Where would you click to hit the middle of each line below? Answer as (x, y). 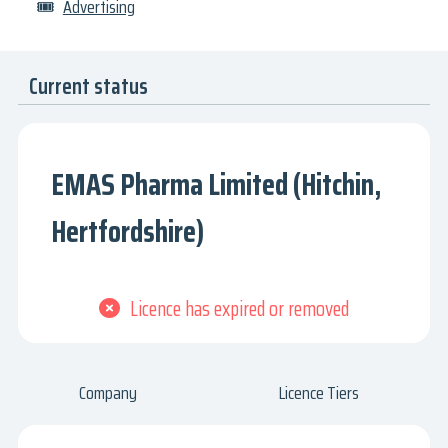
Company (107, 393)
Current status (89, 87)
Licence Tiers (318, 393)
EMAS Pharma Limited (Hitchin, (215, 185)
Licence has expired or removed (239, 309)
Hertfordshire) (127, 232)
